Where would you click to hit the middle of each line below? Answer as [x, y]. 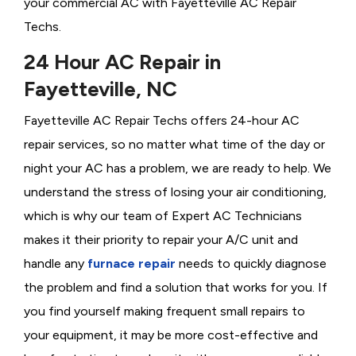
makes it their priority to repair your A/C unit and [161, 239]
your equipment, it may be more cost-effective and [171, 335]
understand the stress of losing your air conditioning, [175, 192]
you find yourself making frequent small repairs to [164, 311]
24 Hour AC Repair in [122, 62]
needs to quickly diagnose [251, 263]
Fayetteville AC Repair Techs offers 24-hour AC [162, 120]
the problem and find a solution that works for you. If [176, 287]
